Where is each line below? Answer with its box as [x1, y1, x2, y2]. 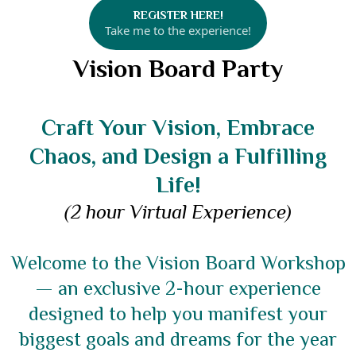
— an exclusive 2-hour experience [35, 276, 321, 300]
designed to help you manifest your [29, 301, 327, 325]
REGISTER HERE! [133, 7, 223, 21]
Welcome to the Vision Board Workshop [10, 250, 346, 274]
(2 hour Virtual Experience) [64, 199, 292, 223]
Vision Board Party [73, 53, 283, 83]
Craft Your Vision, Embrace [41, 114, 315, 140]
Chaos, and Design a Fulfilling [29, 143, 327, 168]
